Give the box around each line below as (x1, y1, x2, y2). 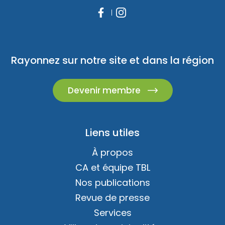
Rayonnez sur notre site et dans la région (11, 53, 214, 68)
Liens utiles (85, 126, 140, 140)
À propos (92, 146, 133, 159)
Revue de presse (75, 191, 150, 204)
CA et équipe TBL (75, 161, 150, 174)
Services (93, 206, 132, 219)
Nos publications (75, 176, 150, 189)
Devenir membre (67, 84, 141, 97)
